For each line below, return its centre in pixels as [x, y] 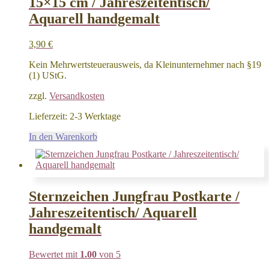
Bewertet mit [54, 255]
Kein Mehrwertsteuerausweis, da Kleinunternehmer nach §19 [145, 64]
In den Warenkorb [63, 136]
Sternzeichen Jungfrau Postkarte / [134, 197]
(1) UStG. [48, 75]
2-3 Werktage [95, 116]
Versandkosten [77, 95]
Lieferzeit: [49, 116]
